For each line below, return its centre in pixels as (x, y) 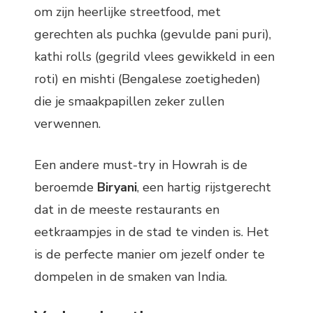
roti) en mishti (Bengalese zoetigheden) (147, 79)
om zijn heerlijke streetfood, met (128, 12)
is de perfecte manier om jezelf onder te (150, 254)
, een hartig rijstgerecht (204, 187)
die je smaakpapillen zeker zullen (129, 101)
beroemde (66, 187)
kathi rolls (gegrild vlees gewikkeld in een (154, 56)
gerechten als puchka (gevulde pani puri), (153, 34)
